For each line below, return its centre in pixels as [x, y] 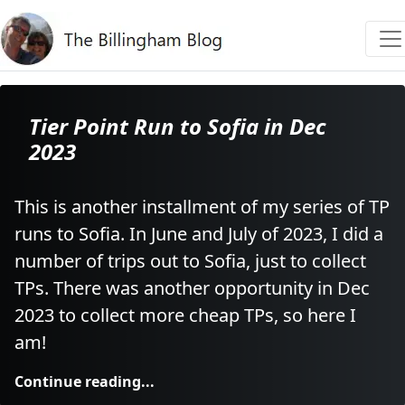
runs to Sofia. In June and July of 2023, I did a [199, 234]
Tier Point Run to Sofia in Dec [178, 126]
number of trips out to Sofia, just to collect [190, 261]
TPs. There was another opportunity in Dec [192, 288]
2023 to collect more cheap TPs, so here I [185, 315]
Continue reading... [85, 381]
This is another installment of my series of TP [202, 207]
